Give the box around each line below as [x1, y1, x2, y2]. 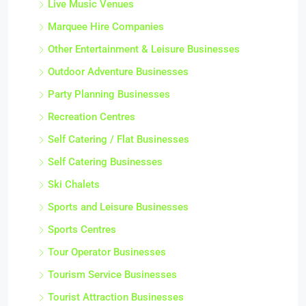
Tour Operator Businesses [48, 246, 166, 258]
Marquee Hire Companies [48, 20, 164, 33]
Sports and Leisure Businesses [48, 201, 189, 213]
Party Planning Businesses [48, 88, 170, 100]
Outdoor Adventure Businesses [48, 66, 189, 78]
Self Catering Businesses [48, 156, 163, 168]
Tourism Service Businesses [48, 268, 177, 281]
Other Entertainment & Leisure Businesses [48, 43, 240, 55]
